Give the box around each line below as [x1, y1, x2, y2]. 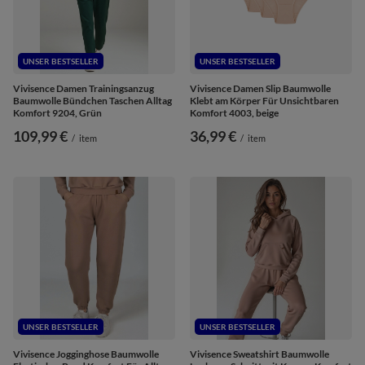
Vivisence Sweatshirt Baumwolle [190, 347, 329, 360]
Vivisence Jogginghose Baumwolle [13, 347, 159, 360]
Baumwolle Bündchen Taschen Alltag [13, 94, 172, 107]
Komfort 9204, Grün [13, 106, 102, 119]
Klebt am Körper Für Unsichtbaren [190, 94, 339, 107]
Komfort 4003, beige [190, 106, 279, 119]
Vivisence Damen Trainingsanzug [13, 81, 154, 95]
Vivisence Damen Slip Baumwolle [190, 81, 331, 95]
